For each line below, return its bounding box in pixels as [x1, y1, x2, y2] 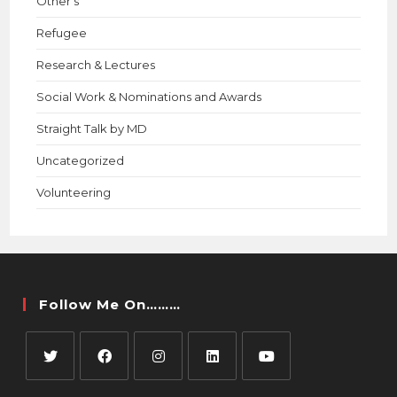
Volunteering [36, 185, 112, 199]
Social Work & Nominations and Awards [36, 90, 262, 104]
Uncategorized [36, 153, 125, 167]
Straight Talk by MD [36, 121, 148, 136]
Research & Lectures [36, 58, 156, 72]
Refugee [36, 26, 88, 40]
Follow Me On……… [39, 296, 182, 313]
